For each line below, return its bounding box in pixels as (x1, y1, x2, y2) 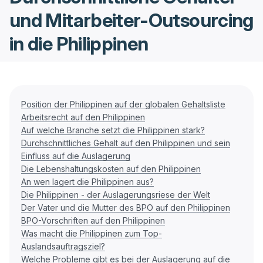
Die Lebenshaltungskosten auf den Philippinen (21, 164, 201, 174)
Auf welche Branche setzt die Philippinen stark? (21, 125, 205, 135)
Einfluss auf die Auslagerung (21, 151, 130, 161)
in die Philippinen (9, 32, 149, 55)
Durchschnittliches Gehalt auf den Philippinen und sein (21, 138, 230, 148)
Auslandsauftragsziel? (21, 241, 105, 251)
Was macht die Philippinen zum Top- (21, 228, 162, 238)
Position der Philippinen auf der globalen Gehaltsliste (21, 99, 225, 109)
